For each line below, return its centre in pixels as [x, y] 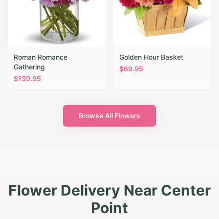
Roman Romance [41, 57]
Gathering [29, 67]
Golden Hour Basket [151, 57]
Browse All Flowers [109, 116]
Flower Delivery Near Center [109, 190]
